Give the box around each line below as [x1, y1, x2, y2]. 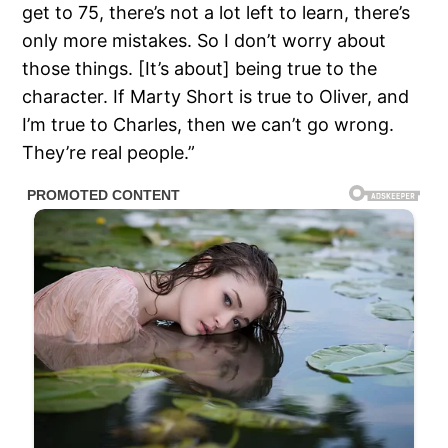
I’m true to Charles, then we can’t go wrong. [22, 114, 395, 136]
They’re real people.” [22, 142, 196, 164]
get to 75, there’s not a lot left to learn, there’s [22, 2, 411, 24]
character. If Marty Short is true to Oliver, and [22, 86, 410, 108]
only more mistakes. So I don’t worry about [22, 30, 387, 52]
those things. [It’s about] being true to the [22, 58, 378, 80]
